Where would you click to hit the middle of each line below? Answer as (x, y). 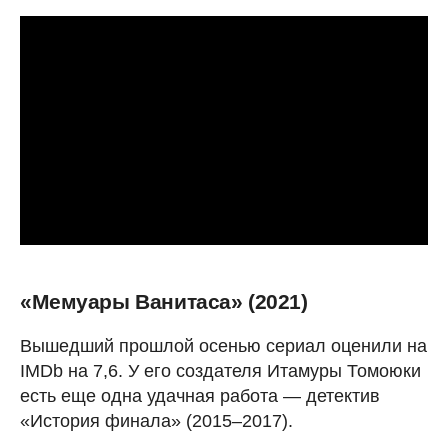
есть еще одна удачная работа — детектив (200, 396)
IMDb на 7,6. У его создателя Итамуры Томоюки (220, 371)
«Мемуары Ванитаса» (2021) (164, 301)
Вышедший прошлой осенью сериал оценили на (223, 346)
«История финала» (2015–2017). (156, 421)
